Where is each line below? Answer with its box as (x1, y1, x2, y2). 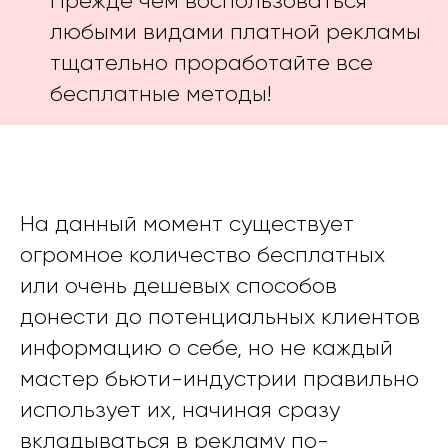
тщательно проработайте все (50, 49, 373, 75)
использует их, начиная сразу (20, 396, 340, 422)
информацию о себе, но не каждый (20, 334, 393, 360)
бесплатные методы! (50, 80, 271, 106)
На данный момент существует (20, 210, 354, 236)
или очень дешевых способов (20, 272, 337, 298)
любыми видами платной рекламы (50, 18, 421, 44)
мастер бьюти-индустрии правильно (20, 365, 419, 391)
